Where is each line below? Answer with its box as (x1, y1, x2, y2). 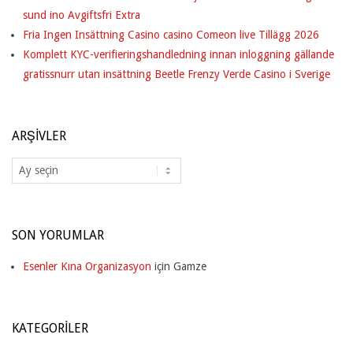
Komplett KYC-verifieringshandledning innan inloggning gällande (23, 47, 334, 61)
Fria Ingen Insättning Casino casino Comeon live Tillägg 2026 (23, 28, 319, 41)
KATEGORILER (12, 320, 88, 336)
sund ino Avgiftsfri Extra (23, 8, 140, 21)
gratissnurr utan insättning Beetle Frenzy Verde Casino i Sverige (23, 67, 330, 80)
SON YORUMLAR (12, 227, 104, 243)
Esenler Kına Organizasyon (23, 259, 151, 273)
